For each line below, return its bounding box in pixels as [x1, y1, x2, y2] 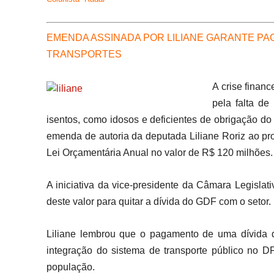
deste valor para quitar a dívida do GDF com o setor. [46, 196, 271, 207]
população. [46, 262, 95, 273]
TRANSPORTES [46, 49, 124, 60]
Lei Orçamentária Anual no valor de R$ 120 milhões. [46, 147, 273, 158]
